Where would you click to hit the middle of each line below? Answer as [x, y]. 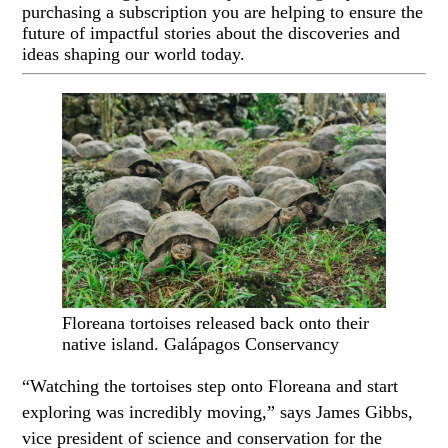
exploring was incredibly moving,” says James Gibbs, [218, 411]
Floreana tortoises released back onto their [216, 323]
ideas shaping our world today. [134, 53]
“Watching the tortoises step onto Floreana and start [210, 385]
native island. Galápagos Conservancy [201, 344]
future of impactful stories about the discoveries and [211, 32]
